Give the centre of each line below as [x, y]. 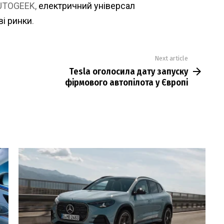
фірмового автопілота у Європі [126, 82]
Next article [171, 58]
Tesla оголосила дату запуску [128, 71]
